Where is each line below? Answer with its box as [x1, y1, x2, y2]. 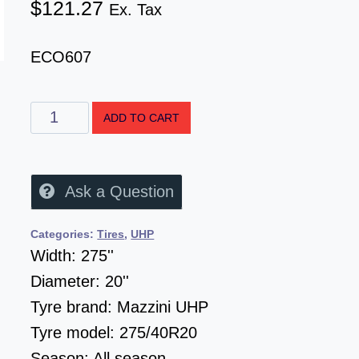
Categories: [30, 227, 98, 240]
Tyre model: [30, 323, 120, 341]
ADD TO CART [103, 111, 179, 124]
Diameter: [30, 272, 106, 290]
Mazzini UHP [117, 297, 209, 316]
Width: [30, 246, 82, 264]
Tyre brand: [30, 297, 118, 316]
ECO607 [30, 47, 92, 66]
